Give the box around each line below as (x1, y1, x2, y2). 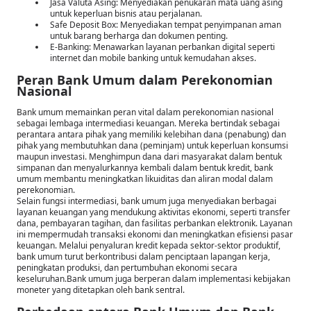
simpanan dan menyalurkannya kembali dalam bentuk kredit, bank (17, 162, 273, 174)
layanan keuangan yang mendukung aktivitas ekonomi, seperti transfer (17, 206, 290, 219)
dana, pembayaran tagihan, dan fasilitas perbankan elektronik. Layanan (17, 217, 292, 230)
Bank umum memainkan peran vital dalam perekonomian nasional (17, 106, 274, 119)
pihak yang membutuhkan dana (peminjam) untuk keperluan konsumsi (17, 140, 288, 152)
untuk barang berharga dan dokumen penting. (50, 30, 228, 42)
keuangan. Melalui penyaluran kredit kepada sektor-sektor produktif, (17, 239, 280, 252)
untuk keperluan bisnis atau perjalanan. (50, 8, 202, 20)
